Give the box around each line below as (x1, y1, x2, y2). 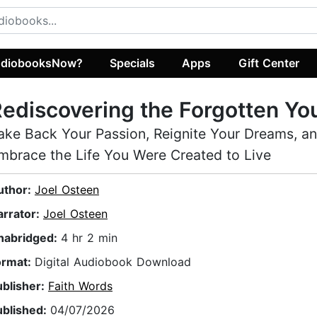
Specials (110, 55, 156, 70)
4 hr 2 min (61, 231, 117, 246)
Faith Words (48, 279, 113, 294)
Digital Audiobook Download (35, 255, 191, 270)
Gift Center (238, 55, 299, 70)
